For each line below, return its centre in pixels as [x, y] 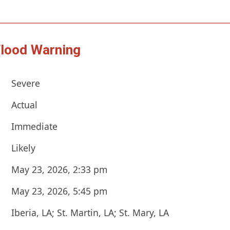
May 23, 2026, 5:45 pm [59, 191]
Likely [23, 148]
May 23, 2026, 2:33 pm [59, 169]
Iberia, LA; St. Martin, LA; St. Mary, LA [90, 212]
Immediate [34, 126]
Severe [26, 83]
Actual [24, 104]
